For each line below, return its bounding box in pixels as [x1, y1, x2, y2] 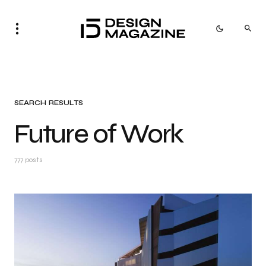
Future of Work [14, 118, 183, 150]
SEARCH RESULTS [14, 99, 84, 107]
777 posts [14, 156, 43, 164]
